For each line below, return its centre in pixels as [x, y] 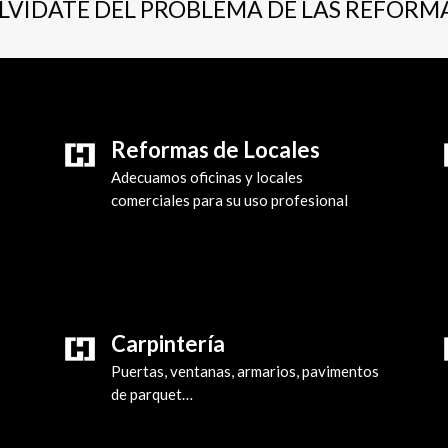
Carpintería [168, 344]
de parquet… [152, 394]
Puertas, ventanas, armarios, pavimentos [245, 371]
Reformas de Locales [216, 149]
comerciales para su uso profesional [230, 199]
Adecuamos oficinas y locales [207, 176]
